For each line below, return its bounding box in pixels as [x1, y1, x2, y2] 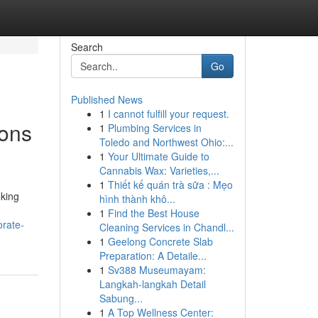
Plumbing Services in [107, 121, 202, 135]
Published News [70, 92, 143, 106]
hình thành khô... [99, 192, 175, 206]
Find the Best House [107, 206, 199, 220]
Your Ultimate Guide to [107, 149, 209, 163]
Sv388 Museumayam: [107, 263, 206, 277]
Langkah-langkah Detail [99, 277, 206, 291]
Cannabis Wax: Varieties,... [99, 163, 219, 177]
